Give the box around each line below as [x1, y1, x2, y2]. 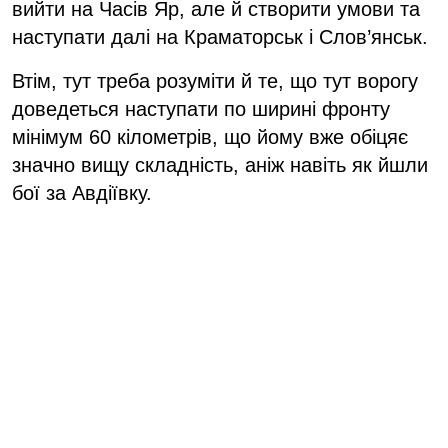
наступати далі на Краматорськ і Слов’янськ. [12, 25, 428, 48]
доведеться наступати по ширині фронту [12, 97, 390, 120]
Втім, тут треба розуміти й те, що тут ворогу [12, 69, 418, 92]
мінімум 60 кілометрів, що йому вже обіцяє [12, 125, 408, 148]
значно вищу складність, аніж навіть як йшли [12, 153, 428, 176]
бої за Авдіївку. [12, 181, 152, 204]
